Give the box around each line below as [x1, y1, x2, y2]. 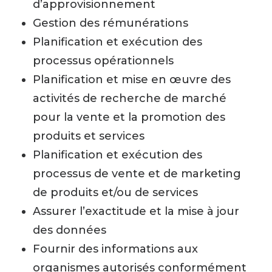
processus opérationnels [33, 54, 174, 67]
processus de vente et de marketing [33, 167, 241, 180]
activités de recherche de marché [33, 92, 226, 105]
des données [33, 223, 106, 237]
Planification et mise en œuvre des [33, 73, 231, 86]
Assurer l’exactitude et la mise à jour [33, 205, 239, 218]
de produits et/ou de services [33, 186, 198, 199]
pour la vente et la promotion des [33, 110, 225, 124]
